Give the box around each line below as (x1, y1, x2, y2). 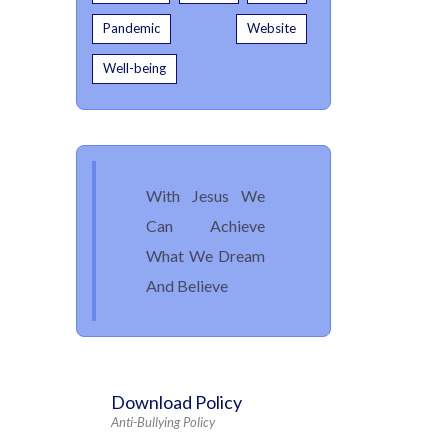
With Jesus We (146, 186, 265, 206)
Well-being (103, 60, 166, 77)
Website (247, 20, 296, 37)
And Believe (146, 276, 228, 296)
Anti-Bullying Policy (111, 414, 215, 431)
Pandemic (103, 20, 160, 37)
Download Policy (111, 391, 242, 414)
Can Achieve (146, 216, 265, 236)
